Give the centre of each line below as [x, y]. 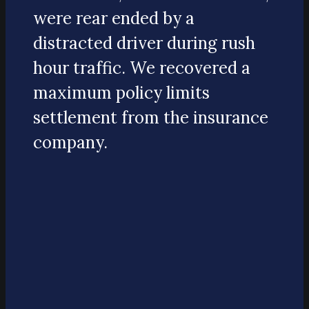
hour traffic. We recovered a [142, 68]
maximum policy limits [121, 93]
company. [70, 143]
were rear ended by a [114, 19]
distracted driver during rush [144, 43]
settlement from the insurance [151, 118]
